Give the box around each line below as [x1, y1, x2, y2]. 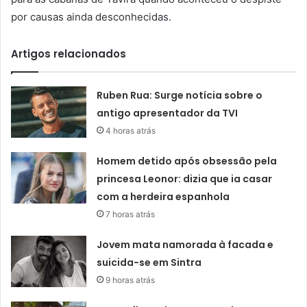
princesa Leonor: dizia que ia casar [97, 171, 273, 186]
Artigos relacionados [11, 46, 126, 61]
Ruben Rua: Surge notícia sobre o [97, 88, 263, 102]
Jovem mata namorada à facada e [97, 237, 274, 251]
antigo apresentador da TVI [97, 106, 238, 120]
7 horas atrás [106, 208, 156, 219]
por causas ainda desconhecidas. [11, 10, 171, 23]
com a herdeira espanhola [97, 189, 230, 204]
